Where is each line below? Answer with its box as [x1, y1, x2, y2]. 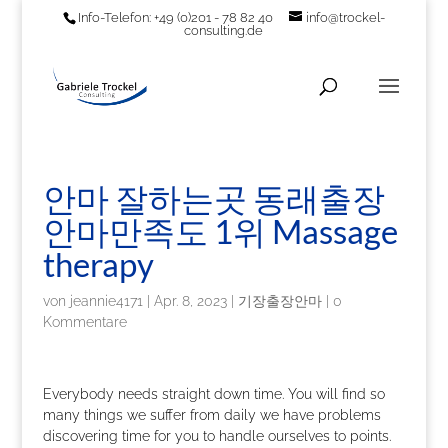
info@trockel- [305, 9, 385, 25]
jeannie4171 [69, 293, 143, 309]
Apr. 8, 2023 [153, 293, 227, 309]
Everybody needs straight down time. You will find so [42, 386, 385, 402]
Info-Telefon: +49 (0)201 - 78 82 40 [77, 9, 273, 25]
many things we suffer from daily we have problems [42, 407, 381, 423]
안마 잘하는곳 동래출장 [42, 178, 385, 218]
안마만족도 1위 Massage [42, 211, 398, 251]
